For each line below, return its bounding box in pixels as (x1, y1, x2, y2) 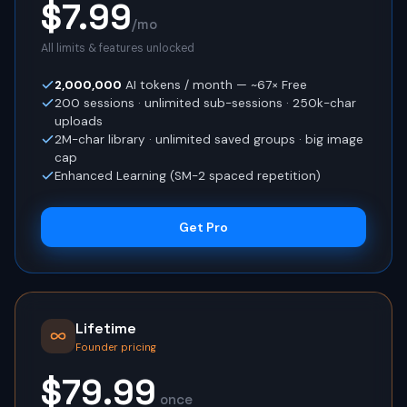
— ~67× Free (233, 76, 307, 93)
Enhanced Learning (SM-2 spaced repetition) (55, 167, 321, 184)
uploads (55, 113, 103, 129)
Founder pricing (75, 340, 156, 354)
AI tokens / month (122, 76, 233, 93)
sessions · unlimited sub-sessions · (80, 94, 293, 111)
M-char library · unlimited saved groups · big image (62, 131, 363, 147)
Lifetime (75, 318, 136, 338)
